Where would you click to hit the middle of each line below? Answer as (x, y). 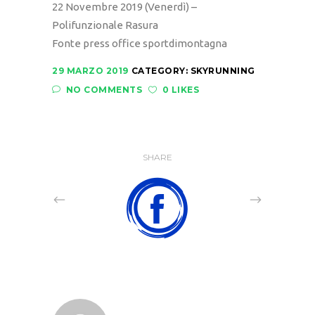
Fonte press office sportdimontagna (140, 44)
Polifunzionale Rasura (105, 25)
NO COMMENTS (104, 90)
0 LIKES (180, 90)
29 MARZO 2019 (90, 71)
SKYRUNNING (223, 71)
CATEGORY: (161, 71)
